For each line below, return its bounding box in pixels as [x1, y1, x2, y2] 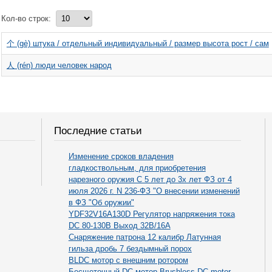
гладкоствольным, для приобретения [68, 163, 206, 173]
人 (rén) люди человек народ [6, 60, 112, 70]
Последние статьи [53, 124, 142, 137]
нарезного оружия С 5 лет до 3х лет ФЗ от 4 [68, 175, 232, 185]
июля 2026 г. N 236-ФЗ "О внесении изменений [68, 186, 240, 196]
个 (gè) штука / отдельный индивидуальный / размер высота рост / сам [6, 38, 269, 48]
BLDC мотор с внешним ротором [68, 256, 188, 265]
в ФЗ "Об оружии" [68, 198, 134, 208]
